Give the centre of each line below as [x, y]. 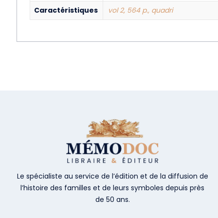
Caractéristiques [66, 10]
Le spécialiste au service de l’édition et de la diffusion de [112, 176]
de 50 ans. [112, 199]
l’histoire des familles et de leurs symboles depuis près [113, 188]
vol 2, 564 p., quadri [140, 10]
